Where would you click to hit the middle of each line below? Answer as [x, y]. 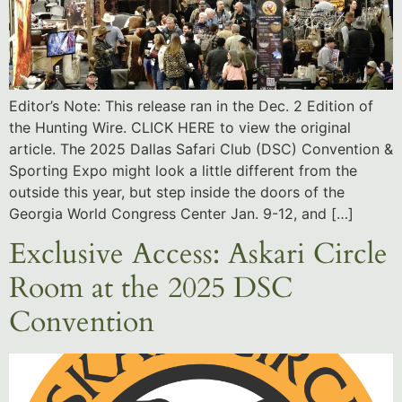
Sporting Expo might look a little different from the [183, 170]
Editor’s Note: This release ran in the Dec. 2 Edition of [191, 105]
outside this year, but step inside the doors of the [177, 192]
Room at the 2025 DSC [151, 288]
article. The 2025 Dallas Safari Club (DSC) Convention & [201, 149]
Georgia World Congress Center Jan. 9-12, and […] [181, 213]
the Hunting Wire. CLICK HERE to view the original [180, 127]
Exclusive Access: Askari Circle [198, 254]
